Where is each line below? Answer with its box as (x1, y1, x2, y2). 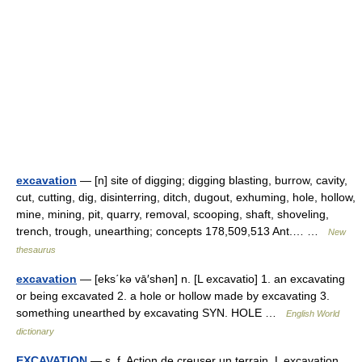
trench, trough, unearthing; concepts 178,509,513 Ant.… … (16, 225, 328, 238)
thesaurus (16, 245, 56, 255)
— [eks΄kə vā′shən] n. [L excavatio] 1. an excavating (77, 272, 345, 285)
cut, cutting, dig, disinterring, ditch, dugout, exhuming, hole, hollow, (16, 191, 356, 204)
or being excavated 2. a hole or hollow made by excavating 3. (16, 289, 330, 302)
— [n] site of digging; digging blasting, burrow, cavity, (77, 174, 347, 187)
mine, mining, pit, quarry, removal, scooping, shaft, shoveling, (16, 208, 329, 221)
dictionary (16, 326, 54, 336)
